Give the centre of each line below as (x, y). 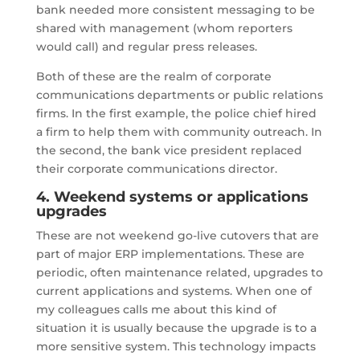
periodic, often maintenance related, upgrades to (179, 272)
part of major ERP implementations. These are (170, 254)
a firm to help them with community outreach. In (179, 131)
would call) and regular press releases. (146, 46)
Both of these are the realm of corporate (153, 76)
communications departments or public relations (179, 94)
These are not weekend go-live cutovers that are (177, 235)
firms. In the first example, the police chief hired (176, 113)
